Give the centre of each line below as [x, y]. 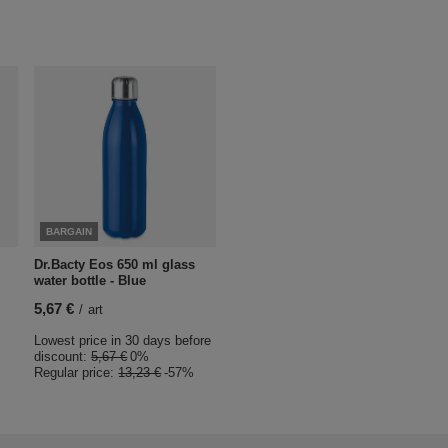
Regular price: [76, 373]
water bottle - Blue [90, 281]
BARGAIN [69, 232]
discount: [63, 357]
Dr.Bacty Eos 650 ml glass [115, 265]
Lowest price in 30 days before [123, 341]
